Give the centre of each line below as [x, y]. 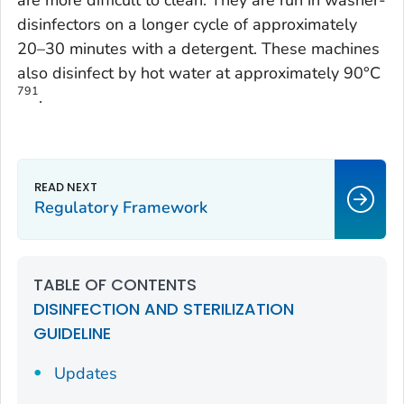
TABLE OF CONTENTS [115, 285]
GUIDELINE [72, 334]
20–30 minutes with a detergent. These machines [198, 49]
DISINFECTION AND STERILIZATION [164, 309]
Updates [85, 374]
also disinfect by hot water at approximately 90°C [199, 73]
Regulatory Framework [121, 208]
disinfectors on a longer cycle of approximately [187, 25]
